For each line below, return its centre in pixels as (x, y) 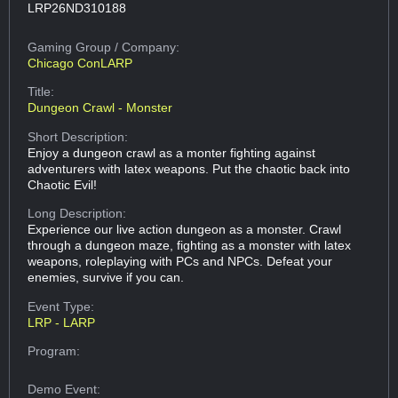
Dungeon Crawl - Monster (100, 108)
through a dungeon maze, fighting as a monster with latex (190, 246)
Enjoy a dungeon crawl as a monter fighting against (172, 152)
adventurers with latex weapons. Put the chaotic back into (189, 168)
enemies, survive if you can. (106, 278)
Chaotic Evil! (63, 184)
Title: (41, 92)
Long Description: (77, 214)
